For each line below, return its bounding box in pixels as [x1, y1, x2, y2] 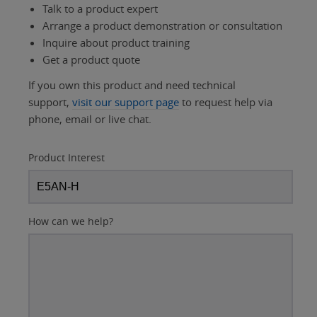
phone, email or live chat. [28, 112, 151, 127]
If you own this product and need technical [28, 78, 236, 93]
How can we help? [28, 214, 113, 229]
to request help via [179, 95, 272, 110]
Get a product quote [42, 52, 140, 67]
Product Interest [28, 151, 105, 165]
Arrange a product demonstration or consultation [42, 18, 282, 33]
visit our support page [72, 95, 179, 110]
